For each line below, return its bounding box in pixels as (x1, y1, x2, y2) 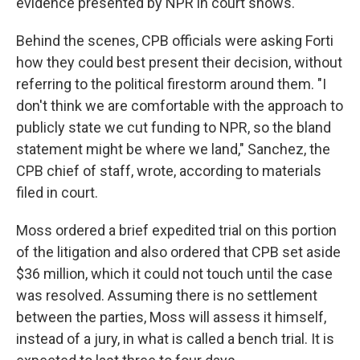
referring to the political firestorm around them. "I (16, 76, 326, 92)
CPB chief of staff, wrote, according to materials (16, 162, 321, 179)
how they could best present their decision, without (16, 54, 342, 71)
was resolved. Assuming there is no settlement (16, 287, 317, 304)
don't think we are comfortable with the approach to (16, 97, 343, 114)
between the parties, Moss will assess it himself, (16, 309, 326, 325)
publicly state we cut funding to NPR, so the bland (16, 119, 331, 136)
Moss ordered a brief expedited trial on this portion (16, 222, 337, 239)
